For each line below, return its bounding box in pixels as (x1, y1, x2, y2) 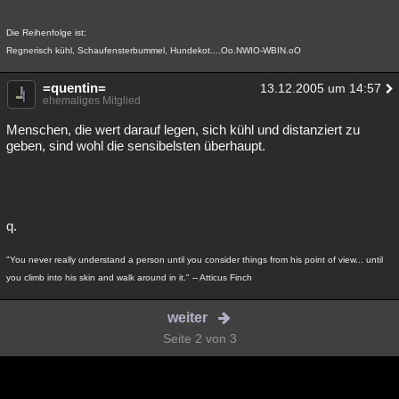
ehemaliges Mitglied (43, 94, 141, 107)
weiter (167, 310, 208, 325)
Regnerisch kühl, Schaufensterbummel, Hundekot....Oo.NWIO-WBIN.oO (6, 45, 301, 55)
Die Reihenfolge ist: (6, 28, 86, 37)
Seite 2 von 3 (162, 331, 237, 346)
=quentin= (43, 80, 106, 95)
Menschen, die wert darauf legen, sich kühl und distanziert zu (6, 122, 360, 137)
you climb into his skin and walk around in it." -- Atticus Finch (6, 273, 252, 282)
